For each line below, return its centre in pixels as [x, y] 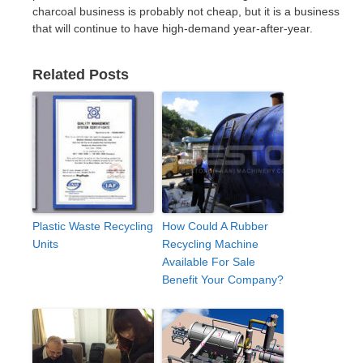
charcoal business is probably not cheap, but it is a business [186, 11]
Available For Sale [209, 262]
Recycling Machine [210, 244]
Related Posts [81, 75]
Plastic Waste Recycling [93, 226]
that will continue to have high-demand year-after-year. [173, 28]
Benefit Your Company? [223, 280]
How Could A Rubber [215, 226]
